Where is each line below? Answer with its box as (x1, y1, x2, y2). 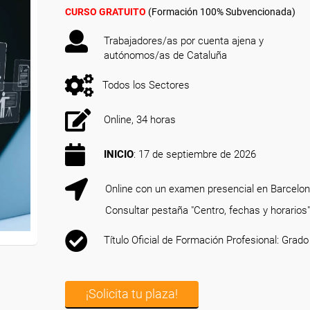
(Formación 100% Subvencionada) (146, 6, 295, 17)
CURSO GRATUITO (65, 6, 146, 17)
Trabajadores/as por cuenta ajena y (104, 35, 264, 47)
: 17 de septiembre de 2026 (134, 148, 256, 161)
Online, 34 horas (104, 113, 176, 126)
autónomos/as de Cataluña (104, 49, 227, 62)
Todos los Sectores (102, 79, 190, 91)
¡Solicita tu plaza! (86, 286, 178, 301)
